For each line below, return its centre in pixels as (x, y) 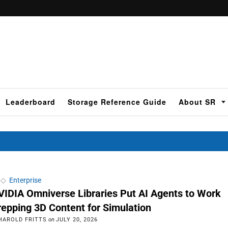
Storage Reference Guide (117, 102)
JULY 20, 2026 (77, 219)
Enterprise (25, 180)
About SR (197, 102)
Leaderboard (31, 102)
